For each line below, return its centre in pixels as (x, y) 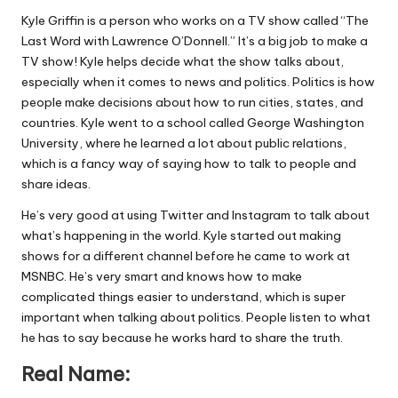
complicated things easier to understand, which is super (183, 297)
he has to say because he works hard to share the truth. (182, 338)
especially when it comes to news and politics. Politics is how (198, 82)
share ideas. (56, 184)
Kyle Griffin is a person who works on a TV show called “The (195, 21)
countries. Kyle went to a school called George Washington (193, 123)
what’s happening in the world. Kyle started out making (181, 236)
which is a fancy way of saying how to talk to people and (189, 164)
